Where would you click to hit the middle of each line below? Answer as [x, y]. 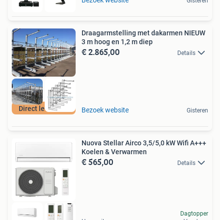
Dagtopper [194, 214]
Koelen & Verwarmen [114, 151]
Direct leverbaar [44, 108]
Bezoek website [105, 110]
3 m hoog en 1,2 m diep [117, 41]
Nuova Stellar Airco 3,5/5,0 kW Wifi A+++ [144, 143]
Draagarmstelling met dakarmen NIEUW [143, 33]
